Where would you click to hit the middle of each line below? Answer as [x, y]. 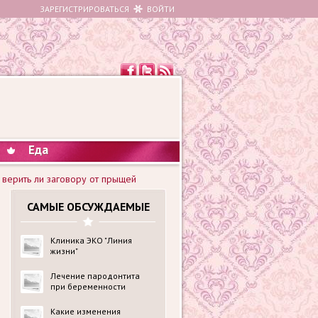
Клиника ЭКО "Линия [91, 240]
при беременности [88, 286]
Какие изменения [86, 311]
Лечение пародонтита [95, 276]
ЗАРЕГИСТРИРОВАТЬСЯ [84, 9]
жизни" [64, 251]
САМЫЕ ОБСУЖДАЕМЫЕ [88, 207]
